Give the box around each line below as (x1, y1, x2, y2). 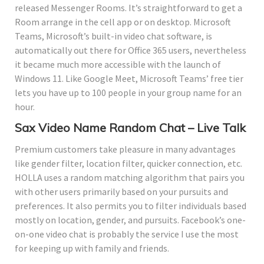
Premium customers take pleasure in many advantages (15, 143, 236, 155)
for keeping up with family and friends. (15, 242, 169, 254)
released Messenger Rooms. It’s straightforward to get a (15, 1, 242, 14)
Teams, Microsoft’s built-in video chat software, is (15, 29, 212, 42)
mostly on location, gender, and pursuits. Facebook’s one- (15, 213, 246, 226)
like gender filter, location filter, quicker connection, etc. (15, 157, 242, 169)
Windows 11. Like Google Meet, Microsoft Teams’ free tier (15, 72, 243, 84)
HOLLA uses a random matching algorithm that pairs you (15, 171, 245, 183)
